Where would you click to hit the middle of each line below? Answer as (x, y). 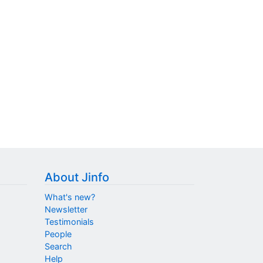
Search (58, 246)
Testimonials (69, 221)
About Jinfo (77, 178)
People (58, 234)
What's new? (70, 197)
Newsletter (66, 209)
